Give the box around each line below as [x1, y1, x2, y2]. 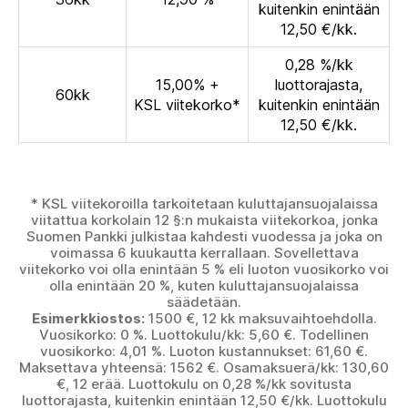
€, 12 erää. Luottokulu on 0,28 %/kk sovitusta [56, 375, 352, 393]
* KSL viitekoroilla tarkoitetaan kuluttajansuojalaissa [30, 195, 378, 213]
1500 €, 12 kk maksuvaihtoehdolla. [144, 310, 377, 328]
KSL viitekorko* [134, 96, 240, 115]
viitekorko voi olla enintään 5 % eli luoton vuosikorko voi [19, 260, 389, 279]
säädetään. [167, 293, 241, 311]
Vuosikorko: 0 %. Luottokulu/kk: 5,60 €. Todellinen [39, 326, 369, 344]
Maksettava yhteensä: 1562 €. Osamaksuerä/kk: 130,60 [19, 359, 389, 377]
